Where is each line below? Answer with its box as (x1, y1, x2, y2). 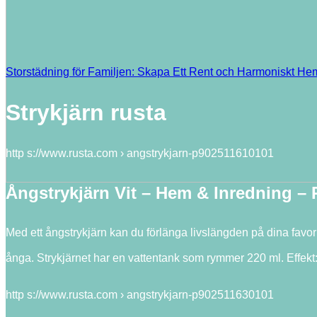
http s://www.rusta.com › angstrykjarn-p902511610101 (6, 146, 274, 159)
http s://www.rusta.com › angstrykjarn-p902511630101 (6, 288, 274, 301)
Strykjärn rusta (6, 100, 166, 126)
